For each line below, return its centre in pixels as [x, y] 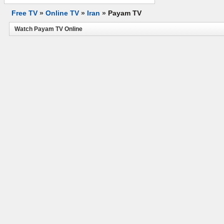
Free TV [24, 13]
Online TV [62, 13]
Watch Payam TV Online [48, 29]
